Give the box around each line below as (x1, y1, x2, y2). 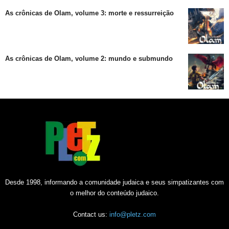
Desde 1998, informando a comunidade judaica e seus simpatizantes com (5, 178, 224, 186)
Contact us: (73, 210, 109, 218)
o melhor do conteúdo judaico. (70, 189, 159, 197)
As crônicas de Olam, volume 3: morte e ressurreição (5, 9, 174, 17)
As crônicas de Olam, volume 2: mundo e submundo (5, 54, 173, 62)
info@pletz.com (109, 210, 156, 218)
